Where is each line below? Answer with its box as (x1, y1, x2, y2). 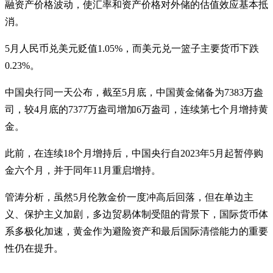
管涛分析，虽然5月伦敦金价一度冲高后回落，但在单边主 (5, 191, 253, 202)
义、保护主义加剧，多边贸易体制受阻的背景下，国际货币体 (5, 208, 268, 219)
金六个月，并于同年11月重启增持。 (5, 165, 161, 175)
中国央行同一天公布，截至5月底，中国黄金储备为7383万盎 (5, 87, 263, 97)
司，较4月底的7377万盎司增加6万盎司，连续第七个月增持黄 (5, 104, 268, 115)
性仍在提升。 (5, 243, 63, 253)
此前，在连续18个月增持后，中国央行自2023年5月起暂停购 (5, 147, 263, 158)
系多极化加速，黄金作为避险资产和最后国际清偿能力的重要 (5, 225, 268, 236)
